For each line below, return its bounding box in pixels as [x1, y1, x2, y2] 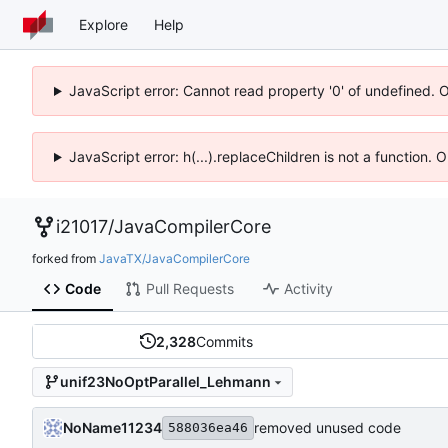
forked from [32, 250, 99, 266]
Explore [79, 15, 128, 33]
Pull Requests [145, 280, 234, 298]
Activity [283, 280, 333, 298]
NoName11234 [63, 418, 162, 436]
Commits [196, 332, 254, 350]
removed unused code [254, 419, 401, 437]
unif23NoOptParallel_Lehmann [59, 373, 271, 391]
